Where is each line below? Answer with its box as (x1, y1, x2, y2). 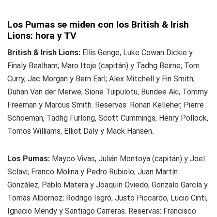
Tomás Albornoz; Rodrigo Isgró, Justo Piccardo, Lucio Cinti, (7, 193, 207, 202)
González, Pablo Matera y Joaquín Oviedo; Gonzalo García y (7, 180, 208, 189)
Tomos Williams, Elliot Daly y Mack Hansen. (7, 126, 154, 136)
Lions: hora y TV (7, 30, 77, 41)
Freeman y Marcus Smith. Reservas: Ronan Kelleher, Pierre (7, 100, 204, 109)
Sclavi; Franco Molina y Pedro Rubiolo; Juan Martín (7, 167, 178, 176)
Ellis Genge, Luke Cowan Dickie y (82, 47, 193, 57)
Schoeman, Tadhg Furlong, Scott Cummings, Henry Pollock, (7, 113, 208, 123)
